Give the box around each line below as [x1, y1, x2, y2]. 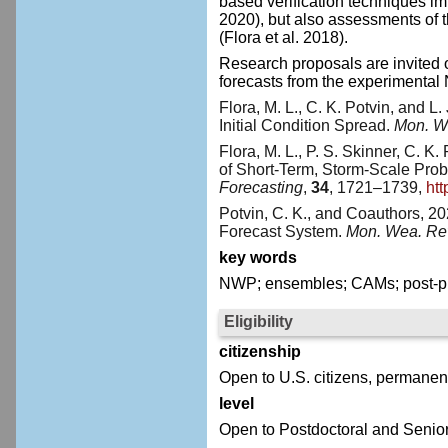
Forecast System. [218, 222, 346, 240]
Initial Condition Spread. [218, 117, 394, 135]
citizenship [218, 343, 301, 361]
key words [218, 248, 297, 266]
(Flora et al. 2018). [218, 29, 348, 47]
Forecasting [218, 178, 303, 196]
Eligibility [223, 312, 293, 330]
